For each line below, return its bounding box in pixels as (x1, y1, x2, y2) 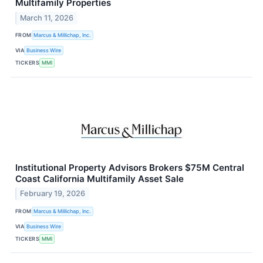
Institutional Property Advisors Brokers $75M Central (15, 161, 244, 173)
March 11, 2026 (20, 13, 74, 22)
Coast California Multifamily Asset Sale (15, 173, 184, 184)
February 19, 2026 (20, 189, 86, 198)
